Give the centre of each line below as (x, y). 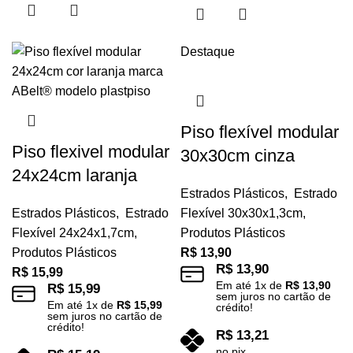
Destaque (208, 52)
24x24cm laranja (74, 176)
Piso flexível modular (260, 132)
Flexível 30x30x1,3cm (242, 214)
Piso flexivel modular (91, 152)
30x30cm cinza (238, 156)
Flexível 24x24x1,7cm (73, 233)
